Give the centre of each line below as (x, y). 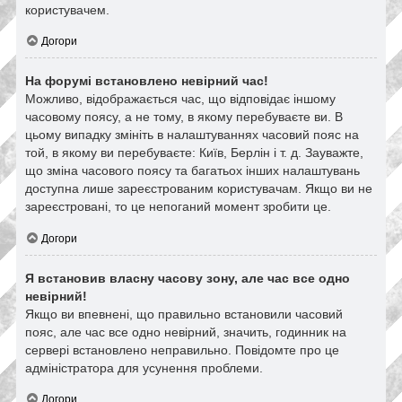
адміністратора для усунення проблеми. (144, 367)
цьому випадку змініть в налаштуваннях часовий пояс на (192, 135)
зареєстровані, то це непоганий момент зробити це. (178, 207)
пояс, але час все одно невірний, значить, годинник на (186, 332)
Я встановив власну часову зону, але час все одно (188, 278)
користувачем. (67, 9)
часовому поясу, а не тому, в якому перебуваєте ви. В (184, 117)
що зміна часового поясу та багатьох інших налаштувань (192, 171)
